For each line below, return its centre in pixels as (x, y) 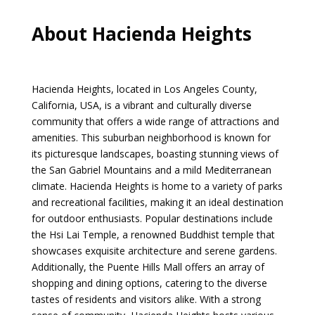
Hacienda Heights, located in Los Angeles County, (144, 89)
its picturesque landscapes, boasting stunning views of (155, 153)
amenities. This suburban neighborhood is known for (151, 137)
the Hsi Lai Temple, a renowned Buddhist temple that (153, 234)
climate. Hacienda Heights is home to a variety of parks (157, 186)
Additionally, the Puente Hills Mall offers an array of (148, 266)
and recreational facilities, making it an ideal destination (157, 202)
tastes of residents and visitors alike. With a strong (146, 299)
